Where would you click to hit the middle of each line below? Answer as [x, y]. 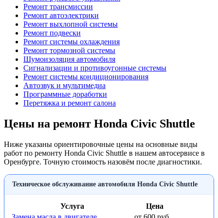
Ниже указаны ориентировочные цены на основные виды [101, 145]
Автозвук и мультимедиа [64, 86]
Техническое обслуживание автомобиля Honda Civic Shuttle [105, 184]
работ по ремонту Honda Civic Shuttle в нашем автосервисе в [104, 153]
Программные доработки [65, 94]
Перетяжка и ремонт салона [70, 103]
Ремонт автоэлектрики [61, 16]
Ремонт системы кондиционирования [86, 77]
